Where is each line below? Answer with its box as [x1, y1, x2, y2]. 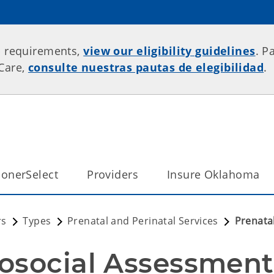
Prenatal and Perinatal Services [67, 214, 218, 228]
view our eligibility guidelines [83, 43, 256, 58]
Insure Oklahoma [166, 167, 260, 182]
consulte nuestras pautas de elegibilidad [28, 60, 264, 75]
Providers [87, 167, 138, 182]
